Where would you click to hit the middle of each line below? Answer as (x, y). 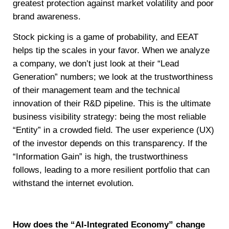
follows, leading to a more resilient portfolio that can (111, 170)
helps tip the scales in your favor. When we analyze (111, 51)
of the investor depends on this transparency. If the (110, 144)
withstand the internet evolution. (73, 184)
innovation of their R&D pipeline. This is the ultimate (112, 104)
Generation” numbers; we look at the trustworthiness (113, 77)
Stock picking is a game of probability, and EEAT (106, 37)
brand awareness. (47, 17)
